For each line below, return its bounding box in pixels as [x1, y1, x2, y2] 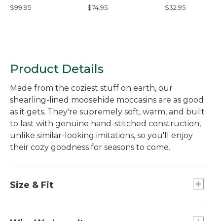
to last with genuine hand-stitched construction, [10, 118, 201, 128]
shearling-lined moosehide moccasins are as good [10, 95, 204, 105]
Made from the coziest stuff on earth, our [10, 83, 173, 93]
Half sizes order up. [19, 204, 95, 214]
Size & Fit [10, 179, 53, 190]
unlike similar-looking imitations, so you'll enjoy [10, 130, 193, 140]
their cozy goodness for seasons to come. [10, 142, 170, 152]
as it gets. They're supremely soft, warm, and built [10, 107, 205, 116]
